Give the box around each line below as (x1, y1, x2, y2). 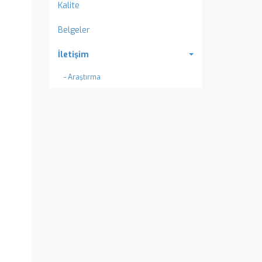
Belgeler (57, 25, 90, 36)
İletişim (57, 49, 89, 60)
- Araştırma (63, 73, 101, 82)
